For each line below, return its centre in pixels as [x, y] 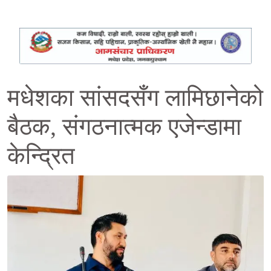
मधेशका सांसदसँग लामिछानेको [135, 97]
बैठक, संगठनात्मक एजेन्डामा [124, 126]
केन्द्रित [41, 155]
